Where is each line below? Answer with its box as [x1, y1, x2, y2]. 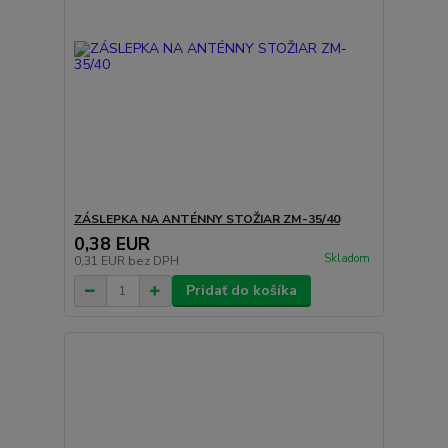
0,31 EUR [73, 253, 128, 270]
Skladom [323, 251, 370, 267]
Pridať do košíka [185, 281, 297, 301]
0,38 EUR [73, 232, 150, 257]
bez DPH [127, 253, 179, 270]
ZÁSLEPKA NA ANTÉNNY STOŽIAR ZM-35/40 [73, 211, 340, 228]
